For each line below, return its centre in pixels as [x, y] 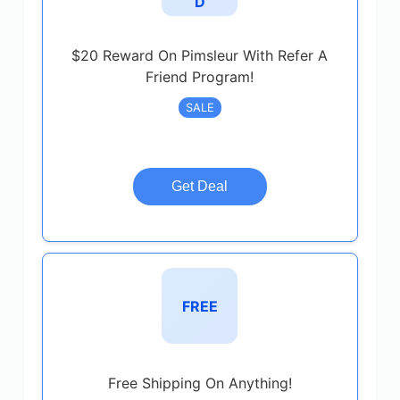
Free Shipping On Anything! [200, 383]
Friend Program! [200, 77]
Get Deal [200, 186]
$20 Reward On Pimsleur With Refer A [200, 55]
